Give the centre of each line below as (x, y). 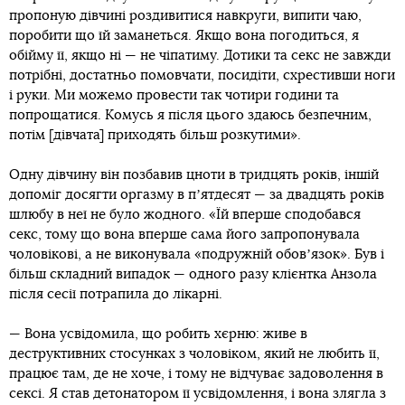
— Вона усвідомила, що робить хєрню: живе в (158, 334)
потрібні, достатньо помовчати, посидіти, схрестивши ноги (202, 76)
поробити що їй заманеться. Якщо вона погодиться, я (184, 36)
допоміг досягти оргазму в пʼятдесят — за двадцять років (197, 195)
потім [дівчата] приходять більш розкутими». (155, 136)
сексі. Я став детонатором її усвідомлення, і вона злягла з (198, 394)
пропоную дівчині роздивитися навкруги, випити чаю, (185, 16)
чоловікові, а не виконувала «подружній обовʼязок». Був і (197, 255)
